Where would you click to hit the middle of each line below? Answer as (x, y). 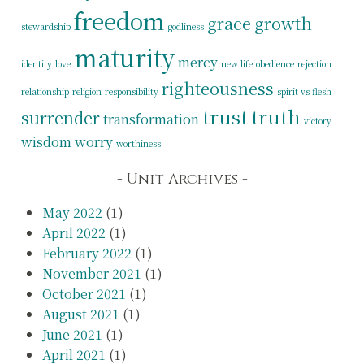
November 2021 (91, 274)
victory (318, 120)
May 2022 (72, 213)
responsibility (132, 91)
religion (87, 91)
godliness (186, 26)
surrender (61, 117)
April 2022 (74, 233)
